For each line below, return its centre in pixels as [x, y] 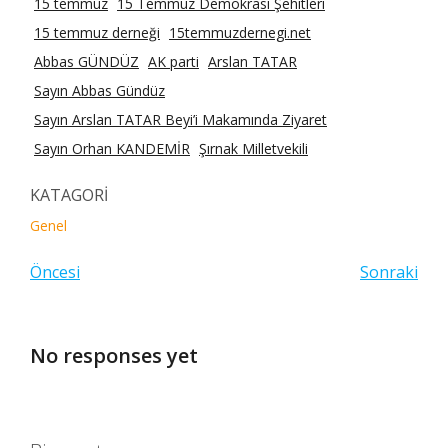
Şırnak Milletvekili [253, 148]
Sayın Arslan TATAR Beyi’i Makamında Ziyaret [180, 119]
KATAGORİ [69, 195]
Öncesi [55, 271]
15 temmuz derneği [97, 32]
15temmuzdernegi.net [240, 32]
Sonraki [389, 271]
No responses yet [114, 356]
